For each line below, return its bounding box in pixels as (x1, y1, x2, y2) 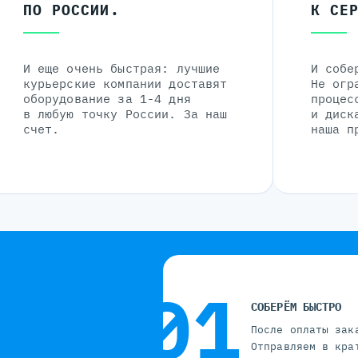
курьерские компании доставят (22, 76, 228, 92)
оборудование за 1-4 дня (22, 91, 191, 107)
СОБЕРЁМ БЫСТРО (251, 300, 342, 315)
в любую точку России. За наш (22, 106, 228, 122)
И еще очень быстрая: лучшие (22, 61, 221, 77)
